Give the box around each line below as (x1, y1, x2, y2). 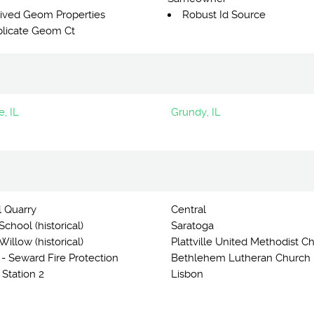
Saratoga (171, 219, 214, 232)
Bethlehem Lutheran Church (171, 252, 310, 264)
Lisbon (171, 268, 203, 280)
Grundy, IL (171, 106, 221, 118)
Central (171, 203, 206, 216)
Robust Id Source (182, 8, 266, 21)
